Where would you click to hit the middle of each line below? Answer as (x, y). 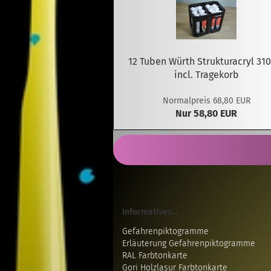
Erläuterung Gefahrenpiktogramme (189, 243)
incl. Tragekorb (206, 75)
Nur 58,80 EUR (207, 113)
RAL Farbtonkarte (155, 256)
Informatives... (150, 212)
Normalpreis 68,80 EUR (206, 101)
